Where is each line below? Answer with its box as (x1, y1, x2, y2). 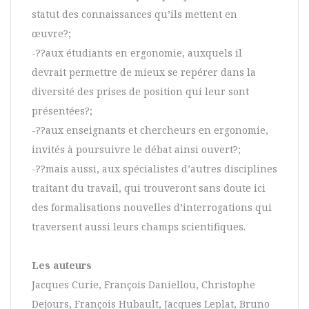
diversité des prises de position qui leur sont (32, 85, 249, 99)
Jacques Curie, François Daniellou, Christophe (32, 278, 255, 292)
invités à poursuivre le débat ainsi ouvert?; (32, 143, 241, 157)
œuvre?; (32, 27, 71, 41)
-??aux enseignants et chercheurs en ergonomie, (32, 123, 268, 137)
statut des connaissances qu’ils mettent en (32, 8, 237, 21)
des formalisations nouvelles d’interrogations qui (32, 201, 272, 215)
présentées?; (32, 104, 92, 118)
